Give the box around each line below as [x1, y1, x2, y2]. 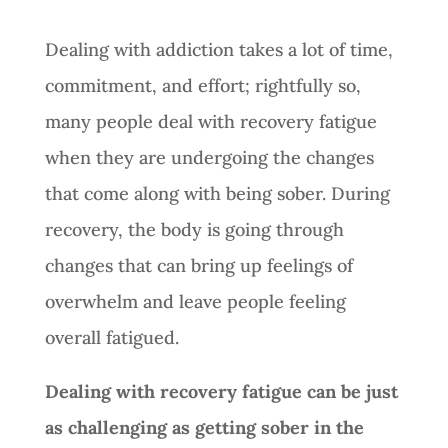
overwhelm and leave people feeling [44, 289, 346, 313]
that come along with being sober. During [44, 181, 390, 205]
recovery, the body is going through [44, 217, 344, 241]
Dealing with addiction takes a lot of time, [44, 37, 393, 61]
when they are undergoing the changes [44, 145, 374, 169]
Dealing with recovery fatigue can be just [44, 379, 398, 403]
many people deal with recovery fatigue [44, 109, 377, 133]
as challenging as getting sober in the [44, 415, 364, 439]
